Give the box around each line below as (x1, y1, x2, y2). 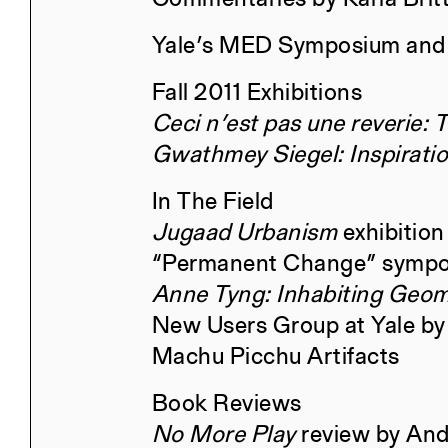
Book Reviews (151, 392, 302, 417)
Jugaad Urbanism (151, 221, 338, 246)
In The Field (151, 190, 274, 215)
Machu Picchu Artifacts (151, 345, 400, 370)
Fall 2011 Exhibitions (151, 81, 363, 106)
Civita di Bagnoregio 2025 (102, 217, 380, 242)
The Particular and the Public (102, 67, 406, 92)
